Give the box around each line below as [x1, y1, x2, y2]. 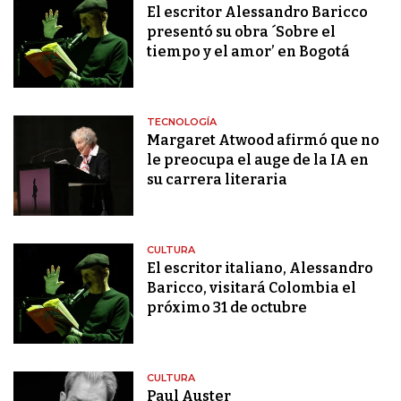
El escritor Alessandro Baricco [147, 4, 369, 21]
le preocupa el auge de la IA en [147, 151, 370, 169]
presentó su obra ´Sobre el [147, 23, 337, 41]
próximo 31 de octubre [147, 299, 308, 317]
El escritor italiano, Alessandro [147, 260, 374, 277]
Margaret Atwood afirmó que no [147, 132, 380, 149]
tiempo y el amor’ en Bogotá [147, 43, 351, 61]
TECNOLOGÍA [147, 115, 218, 129]
